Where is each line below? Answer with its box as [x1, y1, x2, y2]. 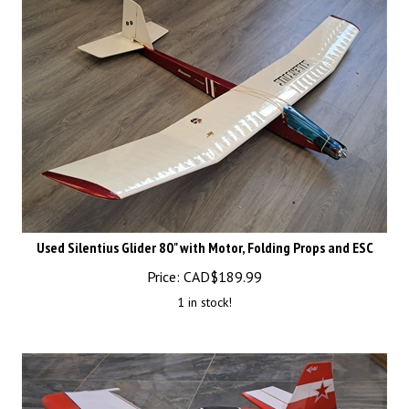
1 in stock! [177, 286, 232, 302]
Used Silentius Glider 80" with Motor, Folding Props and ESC [36, 230, 373, 248]
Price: [147, 259, 180, 278]
